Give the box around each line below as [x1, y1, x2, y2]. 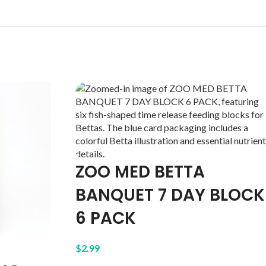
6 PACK [75, 207, 136, 230]
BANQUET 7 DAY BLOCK [75, 183, 265, 207]
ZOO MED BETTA [75, 160, 205, 183]
